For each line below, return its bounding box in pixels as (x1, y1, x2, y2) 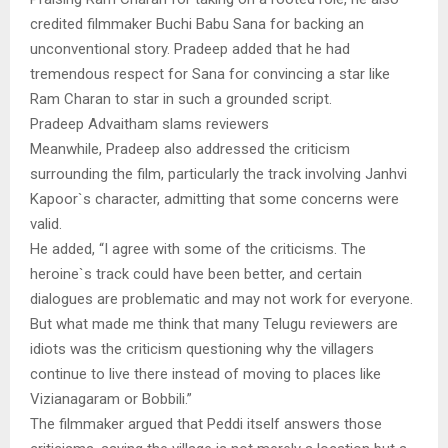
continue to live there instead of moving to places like (30, 365, 381, 384)
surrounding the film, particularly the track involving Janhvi (30, 165, 407, 184)
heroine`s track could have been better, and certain (30, 265, 362, 284)
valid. (30, 215, 62, 234)
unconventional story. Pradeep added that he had (30, 40, 350, 59)
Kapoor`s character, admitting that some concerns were (30, 190, 399, 209)
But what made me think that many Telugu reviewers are (30, 315, 398, 334)
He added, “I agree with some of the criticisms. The (30, 240, 366, 259)
